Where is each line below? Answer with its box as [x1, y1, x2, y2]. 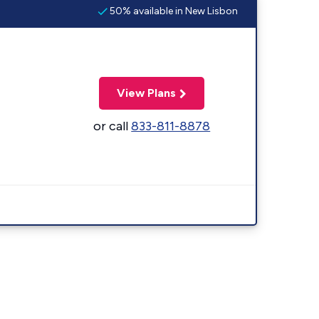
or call [93, 117, 132, 134]
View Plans [117, 85, 177, 100]
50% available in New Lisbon [108, 4, 238, 17]
